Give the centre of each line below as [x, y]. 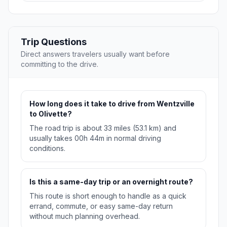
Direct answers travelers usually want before [95, 54]
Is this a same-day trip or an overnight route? [111, 182]
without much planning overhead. [85, 216]
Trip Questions [54, 42]
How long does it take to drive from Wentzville [112, 104]
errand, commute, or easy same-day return [101, 206]
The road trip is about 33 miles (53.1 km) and [103, 128]
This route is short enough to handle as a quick [108, 196]
